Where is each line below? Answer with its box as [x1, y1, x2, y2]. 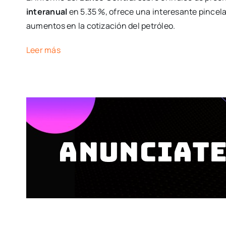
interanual [26, 6, 69, 18]
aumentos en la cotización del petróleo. [26, 20, 176, 32]
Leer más [26, 44, 61, 56]
